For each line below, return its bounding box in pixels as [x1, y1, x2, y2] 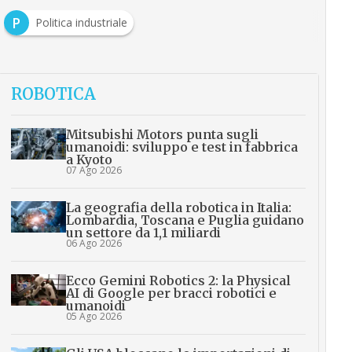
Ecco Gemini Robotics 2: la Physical [65, 273, 291, 289]
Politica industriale [35, 15, 127, 31]
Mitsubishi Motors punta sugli [65, 126, 258, 143]
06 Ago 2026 [65, 236, 122, 251]
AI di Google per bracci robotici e [65, 285, 277, 302]
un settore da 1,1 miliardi [65, 225, 221, 241]
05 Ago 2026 [65, 310, 122, 324]
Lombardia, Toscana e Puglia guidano [65, 212, 304, 229]
